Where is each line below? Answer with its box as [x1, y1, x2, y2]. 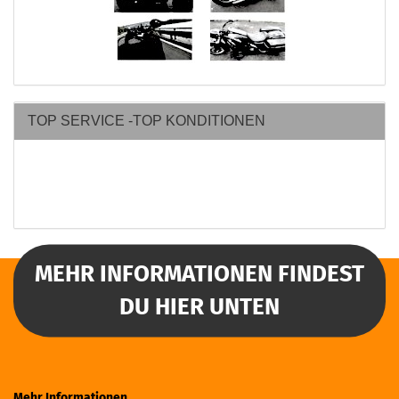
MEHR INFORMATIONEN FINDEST [35, 260, 364, 289]
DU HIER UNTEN [119, 293, 280, 322]
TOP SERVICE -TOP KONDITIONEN [28, 112, 265, 128]
